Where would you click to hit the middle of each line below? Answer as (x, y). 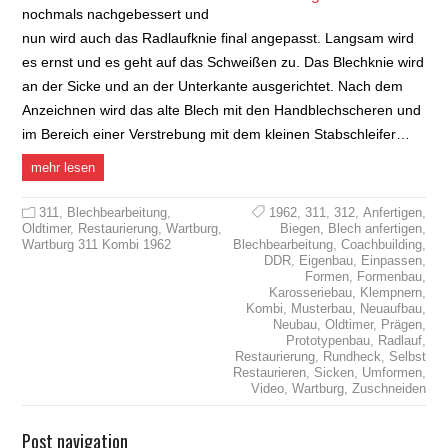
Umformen (391, 372)
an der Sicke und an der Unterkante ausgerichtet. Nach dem (213, 85)
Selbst (407, 356)
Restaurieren (269, 372)
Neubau (294, 324)
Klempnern (390, 292)
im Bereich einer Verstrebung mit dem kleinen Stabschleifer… (216, 133)
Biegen (299, 228)
